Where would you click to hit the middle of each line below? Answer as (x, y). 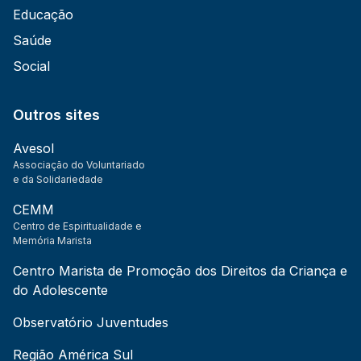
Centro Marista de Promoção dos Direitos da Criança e (180, 270)
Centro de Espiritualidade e (77, 226)
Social (31, 66)
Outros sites (56, 114)
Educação (43, 14)
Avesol (33, 148)
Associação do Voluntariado (79, 164)
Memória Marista (52, 240)
